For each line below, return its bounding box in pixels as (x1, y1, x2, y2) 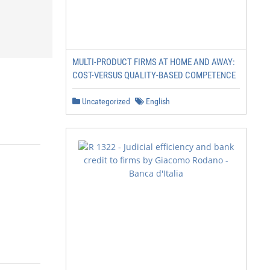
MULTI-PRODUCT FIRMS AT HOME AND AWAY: (72, 57, 235, 67)
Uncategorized (80, 96, 130, 106)
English (144, 96, 170, 106)
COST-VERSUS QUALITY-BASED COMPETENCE (72, 70, 236, 81)
